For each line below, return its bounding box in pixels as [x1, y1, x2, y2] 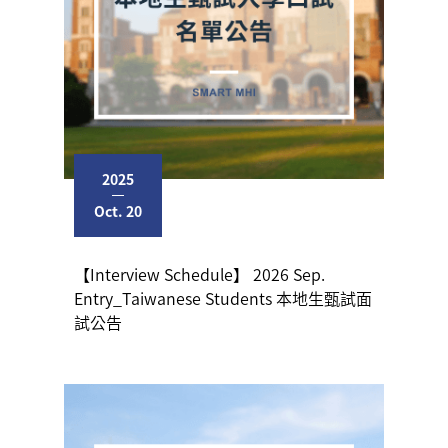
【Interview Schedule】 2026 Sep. [74, 261, 325, 286]
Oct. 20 [94, 200, 142, 221]
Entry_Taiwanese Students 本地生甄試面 [74, 285, 372, 310]
